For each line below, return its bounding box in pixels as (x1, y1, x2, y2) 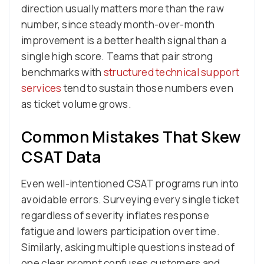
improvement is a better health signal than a (21, 33, 227, 47)
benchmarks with (21, 65, 104, 79)
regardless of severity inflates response (21, 208, 209, 222)
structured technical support (103, 65, 240, 79)
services (21, 81, 62, 95)
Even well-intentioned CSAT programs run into (21, 176, 239, 190)
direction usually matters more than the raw (21, 1, 224, 15)
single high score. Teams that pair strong (21, 49, 213, 63)
